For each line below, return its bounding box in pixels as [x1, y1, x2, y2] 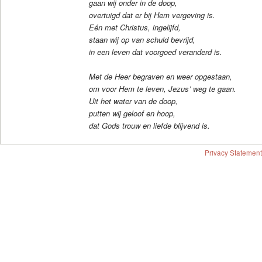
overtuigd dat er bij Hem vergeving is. [88, 9, 215, 20]
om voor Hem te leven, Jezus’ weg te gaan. [88, 83, 236, 95]
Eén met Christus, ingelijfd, [88, 21, 181, 33]
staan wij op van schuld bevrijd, [88, 33, 195, 45]
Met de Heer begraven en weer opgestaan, [88, 71, 232, 82]
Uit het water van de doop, [88, 95, 178, 107]
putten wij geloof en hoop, [88, 108, 175, 119]
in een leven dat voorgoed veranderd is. [88, 46, 222, 57]
